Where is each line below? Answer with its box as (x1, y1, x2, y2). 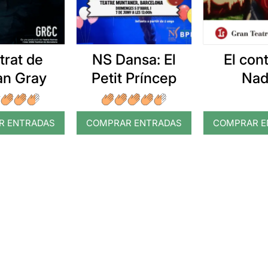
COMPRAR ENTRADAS (86, 117, 182, 129)
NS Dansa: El (92, 50, 176, 68)
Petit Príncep (91, 69, 176, 87)
